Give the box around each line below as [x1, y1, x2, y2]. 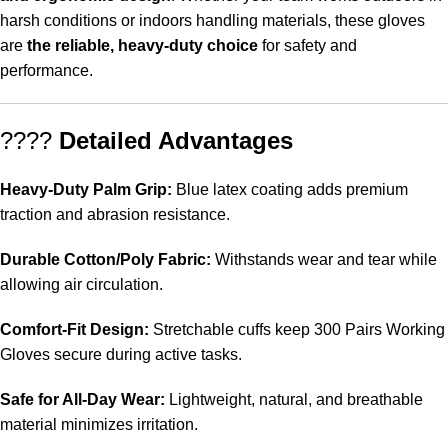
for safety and [258, 37, 357, 55]
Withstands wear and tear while [211, 251, 437, 269]
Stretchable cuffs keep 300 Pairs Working [149, 321, 445, 339]
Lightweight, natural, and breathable [165, 391, 423, 409]
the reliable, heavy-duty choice [27, 37, 258, 55]
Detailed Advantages [59, 127, 293, 155]
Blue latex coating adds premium [172, 181, 408, 199]
